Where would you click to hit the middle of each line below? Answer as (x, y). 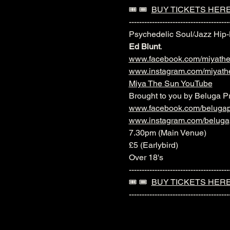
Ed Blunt (144, 47)
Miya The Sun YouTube (170, 84)
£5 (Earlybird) (153, 145)
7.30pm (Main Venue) (167, 133)
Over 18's (146, 158)
